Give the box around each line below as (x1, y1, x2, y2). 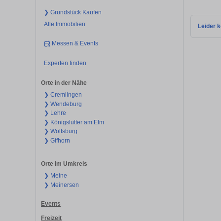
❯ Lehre (43, 110, 66, 117)
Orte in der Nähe (41, 79, 87, 87)
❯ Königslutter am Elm (43, 118, 104, 126)
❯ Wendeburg (43, 100, 82, 108)
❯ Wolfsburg (43, 128, 77, 135)
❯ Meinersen (43, 181, 79, 188)
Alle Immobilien (43, 20, 85, 28)
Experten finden (43, 59, 86, 67)
